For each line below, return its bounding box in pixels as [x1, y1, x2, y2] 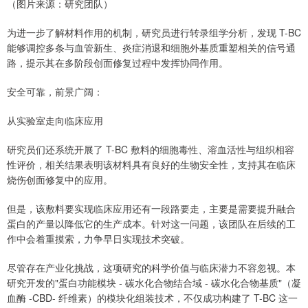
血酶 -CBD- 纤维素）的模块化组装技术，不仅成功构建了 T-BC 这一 [7, 291, 298, 305]
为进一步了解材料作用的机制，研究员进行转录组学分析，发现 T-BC [7, 25, 301, 40]
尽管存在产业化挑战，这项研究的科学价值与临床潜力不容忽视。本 [7, 261, 296, 275]
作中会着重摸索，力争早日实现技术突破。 [7, 232, 190, 246]
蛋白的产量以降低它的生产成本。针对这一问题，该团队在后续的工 [7, 217, 296, 231]
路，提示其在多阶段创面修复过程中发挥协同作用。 [7, 56, 228, 70]
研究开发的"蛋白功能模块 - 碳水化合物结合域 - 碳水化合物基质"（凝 [7, 276, 301, 290]
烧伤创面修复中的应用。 [7, 173, 113, 187]
